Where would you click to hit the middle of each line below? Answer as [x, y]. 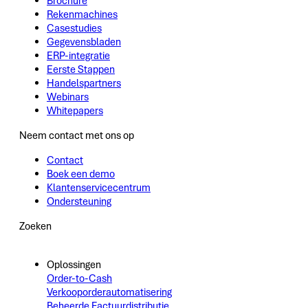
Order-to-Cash [79, 279]
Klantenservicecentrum [99, 188]
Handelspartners [84, 84]
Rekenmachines [82, 15]
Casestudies [74, 29]
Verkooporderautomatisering [109, 293]
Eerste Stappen [81, 70]
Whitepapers [75, 111]
